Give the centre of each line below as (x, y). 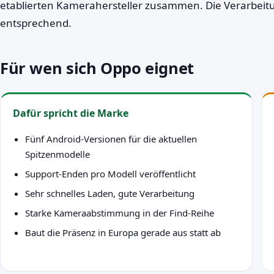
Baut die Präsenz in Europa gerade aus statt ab (123, 232)
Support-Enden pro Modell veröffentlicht (110, 173)
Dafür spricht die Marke (71, 113)
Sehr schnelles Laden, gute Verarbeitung (110, 193)
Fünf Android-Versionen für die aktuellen (111, 139)
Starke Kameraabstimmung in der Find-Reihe (120, 213)
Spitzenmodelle (57, 154)
